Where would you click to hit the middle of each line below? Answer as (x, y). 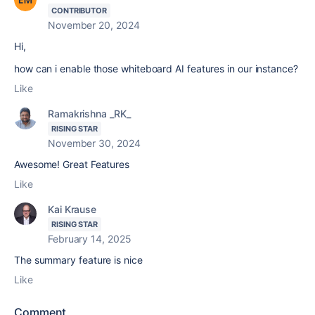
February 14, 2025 (90, 239)
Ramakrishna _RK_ (89, 114)
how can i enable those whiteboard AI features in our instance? (156, 69)
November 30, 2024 (94, 143)
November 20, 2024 (94, 25)
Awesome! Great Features (72, 165)
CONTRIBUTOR (79, 11)
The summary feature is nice (80, 260)
